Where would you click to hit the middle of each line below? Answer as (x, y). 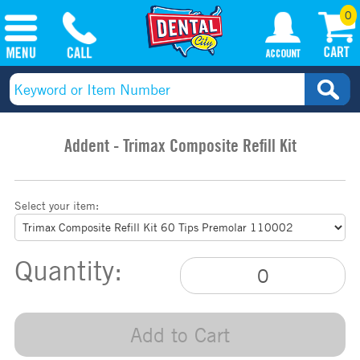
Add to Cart (180, 335)
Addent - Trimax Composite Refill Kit (180, 146)
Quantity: (68, 270)
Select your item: (57, 205)
